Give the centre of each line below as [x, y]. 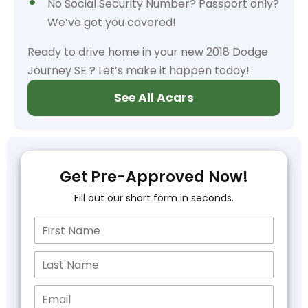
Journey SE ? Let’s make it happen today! [139, 70]
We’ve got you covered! [112, 22]
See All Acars [154, 98]
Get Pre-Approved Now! [154, 177]
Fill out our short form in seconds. [154, 198]
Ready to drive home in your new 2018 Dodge [148, 52]
